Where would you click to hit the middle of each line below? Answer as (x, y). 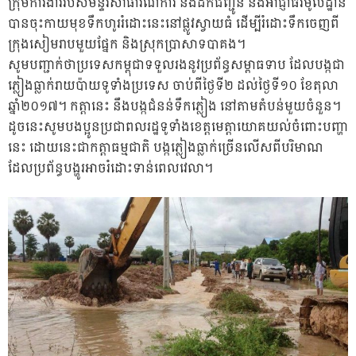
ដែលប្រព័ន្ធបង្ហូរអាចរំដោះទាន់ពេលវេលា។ (110, 168)
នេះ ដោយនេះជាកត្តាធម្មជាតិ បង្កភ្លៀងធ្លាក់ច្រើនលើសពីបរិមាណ (166, 148)
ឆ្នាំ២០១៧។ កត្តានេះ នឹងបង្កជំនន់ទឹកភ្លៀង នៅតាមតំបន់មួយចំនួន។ (174, 106)
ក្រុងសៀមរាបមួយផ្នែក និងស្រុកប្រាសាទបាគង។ (127, 44)
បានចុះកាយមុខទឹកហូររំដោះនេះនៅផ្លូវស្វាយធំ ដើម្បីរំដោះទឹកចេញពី (174, 24)
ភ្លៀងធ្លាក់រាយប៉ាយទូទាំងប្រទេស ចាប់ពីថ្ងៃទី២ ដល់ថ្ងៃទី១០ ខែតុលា (173, 86)
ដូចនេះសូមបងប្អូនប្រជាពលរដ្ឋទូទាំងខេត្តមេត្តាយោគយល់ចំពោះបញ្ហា (178, 127)
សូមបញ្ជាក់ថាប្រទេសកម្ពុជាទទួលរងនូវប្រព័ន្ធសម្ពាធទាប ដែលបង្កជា (176, 65)
